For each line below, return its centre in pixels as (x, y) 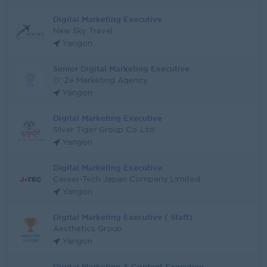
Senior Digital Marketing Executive (121, 69)
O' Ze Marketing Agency (100, 81)
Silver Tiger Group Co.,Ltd (104, 130)
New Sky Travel (83, 31)
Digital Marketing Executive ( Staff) (123, 217)
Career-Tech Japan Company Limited (127, 180)
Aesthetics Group (88, 229)
